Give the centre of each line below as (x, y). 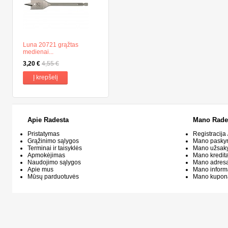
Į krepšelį (45, 77)
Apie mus (40, 169)
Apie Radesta (48, 120)
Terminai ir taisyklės (55, 148)
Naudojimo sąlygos (54, 162)
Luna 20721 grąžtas (51, 45)
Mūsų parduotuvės (53, 176)
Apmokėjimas (46, 155)
